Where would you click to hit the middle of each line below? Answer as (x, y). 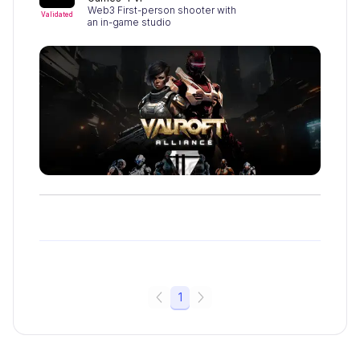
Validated (57, 14)
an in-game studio (129, 22)
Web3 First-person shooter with (162, 10)
